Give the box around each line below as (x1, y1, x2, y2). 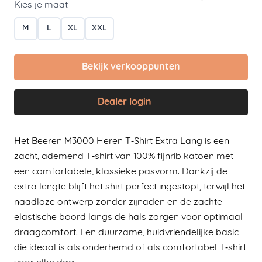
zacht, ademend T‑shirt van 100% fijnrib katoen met (14, 152, 233, 162)
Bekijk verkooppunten (82, 63, 180, 73)
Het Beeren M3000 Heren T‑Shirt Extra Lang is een (14, 137, 229, 147)
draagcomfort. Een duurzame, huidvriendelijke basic (14, 228, 239, 238)
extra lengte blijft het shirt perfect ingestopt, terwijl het (14, 182, 245, 192)
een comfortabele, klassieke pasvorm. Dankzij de (14, 167, 227, 177)
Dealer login (98, 98, 154, 108)
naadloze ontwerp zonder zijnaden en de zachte (14, 198, 222, 208)
